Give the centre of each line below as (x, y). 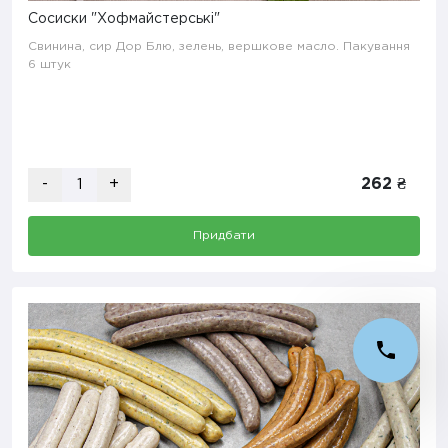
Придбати (224, 236)
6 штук (49, 65)
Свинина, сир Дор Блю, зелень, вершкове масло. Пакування (219, 47)
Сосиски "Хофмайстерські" (124, 19)
